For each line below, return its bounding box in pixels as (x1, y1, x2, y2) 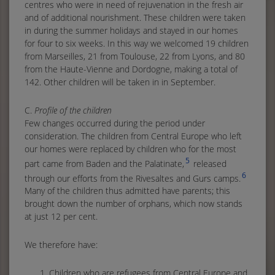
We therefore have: (25, 239, 98, 251)
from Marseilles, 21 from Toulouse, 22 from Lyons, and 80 (25, 50, 245, 62)
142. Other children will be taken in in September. (25, 76, 215, 88)
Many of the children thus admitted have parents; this (25, 185, 230, 197)
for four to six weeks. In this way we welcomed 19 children (25, 37, 249, 49)
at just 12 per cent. (25, 211, 98, 223)
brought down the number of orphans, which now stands (25, 198, 242, 210)
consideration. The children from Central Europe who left (25, 130, 242, 142)
